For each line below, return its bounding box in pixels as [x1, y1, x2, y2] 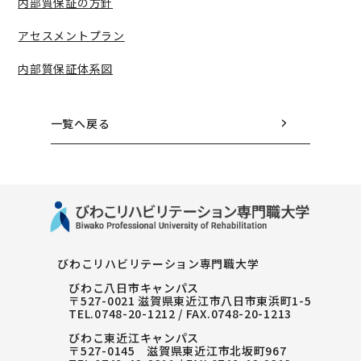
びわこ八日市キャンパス [68, 279, 200, 296]
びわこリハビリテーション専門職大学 [57, 255, 259, 272]
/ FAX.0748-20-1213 [175, 305, 292, 322]
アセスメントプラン [18, 27, 125, 44]
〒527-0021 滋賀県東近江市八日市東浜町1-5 [68, 292, 312, 309]
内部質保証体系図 [18, 60, 113, 77]
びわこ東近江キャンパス [68, 329, 200, 346]
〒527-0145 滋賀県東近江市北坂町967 [68, 342, 287, 359]
